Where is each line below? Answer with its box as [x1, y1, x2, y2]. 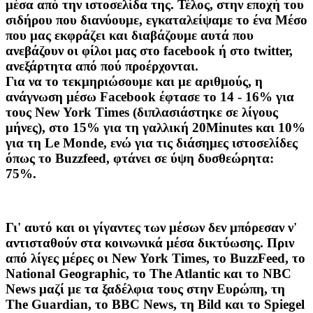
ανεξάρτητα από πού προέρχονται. [6, 58, 198, 73]
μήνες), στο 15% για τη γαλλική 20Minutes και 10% [6, 119, 305, 135]
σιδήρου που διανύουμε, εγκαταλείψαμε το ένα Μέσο [6, 12, 307, 27]
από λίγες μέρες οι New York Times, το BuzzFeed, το [6, 251, 305, 266]
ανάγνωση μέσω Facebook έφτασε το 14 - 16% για [6, 89, 294, 104]
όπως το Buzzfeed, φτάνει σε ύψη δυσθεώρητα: [6, 150, 274, 166]
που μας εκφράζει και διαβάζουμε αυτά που [6, 27, 254, 43]
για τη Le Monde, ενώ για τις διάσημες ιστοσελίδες [6, 135, 298, 150]
